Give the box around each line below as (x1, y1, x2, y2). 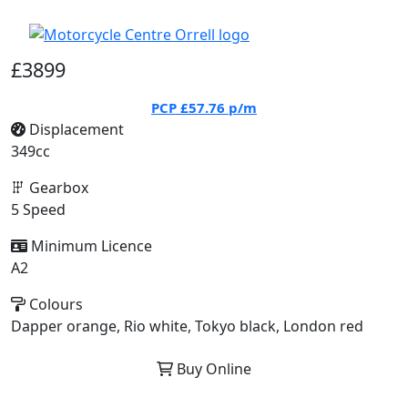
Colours (25, 294, 83, 314)
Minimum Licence (27, 236, 152, 256)
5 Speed (11, 199, 66, 219)
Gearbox (25, 178, 88, 198)
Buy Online (173, 359, 251, 379)
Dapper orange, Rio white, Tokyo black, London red (11, 316, 363, 336)
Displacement (25, 119, 124, 139)
